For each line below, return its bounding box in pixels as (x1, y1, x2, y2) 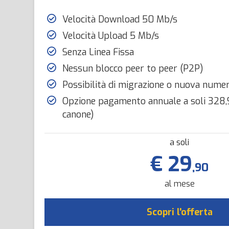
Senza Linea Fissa (62, 46, 134, 58)
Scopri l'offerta (146, 206, 213, 218)
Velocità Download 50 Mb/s (62, 13, 177, 26)
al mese (164, 178, 195, 189)
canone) (62, 108, 94, 121)
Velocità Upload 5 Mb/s (62, 30, 159, 42)
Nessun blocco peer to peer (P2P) (62, 62, 203, 75)
